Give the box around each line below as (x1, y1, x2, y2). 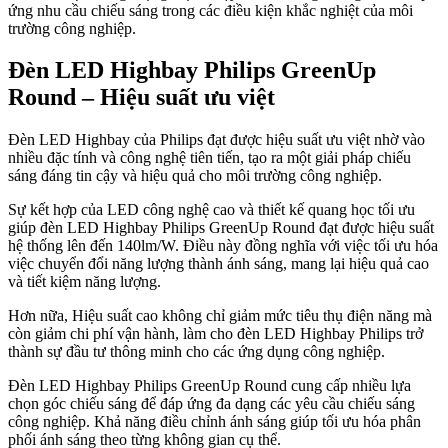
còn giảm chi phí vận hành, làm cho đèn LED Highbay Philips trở (8, 325, 423, 343)
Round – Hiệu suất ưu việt (8, 84, 275, 111)
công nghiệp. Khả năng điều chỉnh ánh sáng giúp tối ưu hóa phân (8, 413, 421, 431)
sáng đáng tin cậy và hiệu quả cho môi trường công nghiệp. (8, 167, 382, 185)
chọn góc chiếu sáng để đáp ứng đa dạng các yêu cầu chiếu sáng (8, 395, 415, 413)
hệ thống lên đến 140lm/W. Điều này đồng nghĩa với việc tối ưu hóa (8, 237, 438, 255)
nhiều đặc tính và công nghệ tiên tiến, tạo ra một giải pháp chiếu (8, 149, 411, 167)
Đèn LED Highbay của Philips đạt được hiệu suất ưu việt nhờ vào (8, 131, 425, 149)
